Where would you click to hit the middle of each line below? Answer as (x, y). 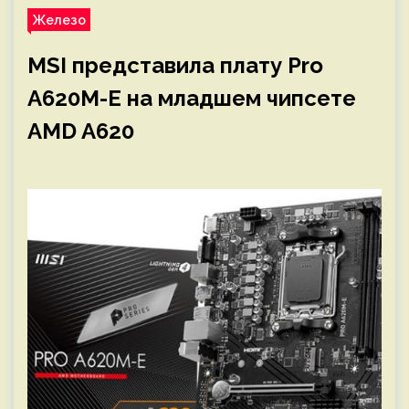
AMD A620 (81, 131)
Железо (59, 20)
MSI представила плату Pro (175, 65)
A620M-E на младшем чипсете (192, 98)
